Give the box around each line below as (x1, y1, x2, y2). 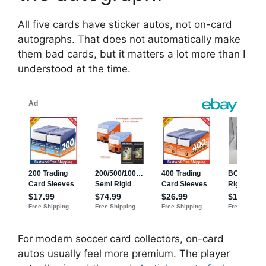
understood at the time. (18, 63, 131, 75)
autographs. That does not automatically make (18, 33, 240, 46)
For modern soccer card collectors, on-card (18, 232, 224, 245)
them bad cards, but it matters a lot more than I (18, 48, 245, 61)
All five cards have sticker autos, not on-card (18, 18, 232, 31)
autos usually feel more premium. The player (18, 247, 230, 259)
